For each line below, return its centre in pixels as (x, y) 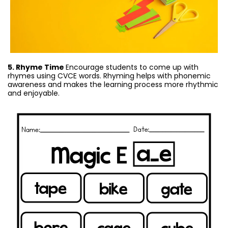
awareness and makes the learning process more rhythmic (113, 85)
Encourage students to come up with (132, 67)
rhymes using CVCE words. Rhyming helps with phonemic (109, 76)
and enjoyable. (34, 93)
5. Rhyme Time (37, 67)
